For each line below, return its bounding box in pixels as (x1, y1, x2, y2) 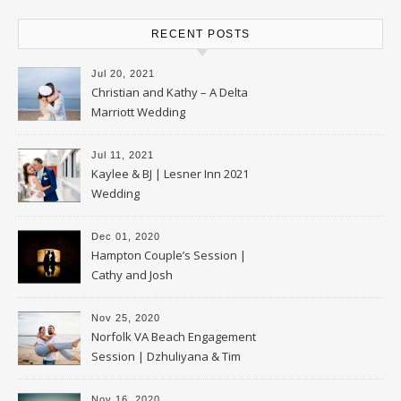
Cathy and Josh (91, 266, 173, 283)
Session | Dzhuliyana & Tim (91, 347, 241, 364)
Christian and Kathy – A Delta (91, 83, 248, 100)
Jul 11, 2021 (91, 149, 154, 160)
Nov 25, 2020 (91, 311, 160, 323)
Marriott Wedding (91, 103, 185, 120)
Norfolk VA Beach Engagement (91, 328, 256, 345)
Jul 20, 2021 (91, 67, 155, 79)
